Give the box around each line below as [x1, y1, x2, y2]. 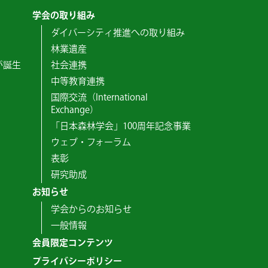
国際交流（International [50, 92, 148, 104]
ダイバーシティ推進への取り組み [50, 27, 185, 39]
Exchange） [50, 104, 99, 117]
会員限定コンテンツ [32, 237, 113, 249]
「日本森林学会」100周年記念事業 [50, 120, 191, 133]
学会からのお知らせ [50, 203, 132, 216]
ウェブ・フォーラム [50, 136, 131, 149]
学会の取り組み [32, 10, 95, 22]
